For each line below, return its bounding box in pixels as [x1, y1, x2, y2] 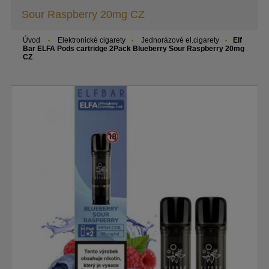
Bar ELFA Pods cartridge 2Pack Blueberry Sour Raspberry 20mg [23, 44, 244, 53]
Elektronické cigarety [58, 35, 125, 44]
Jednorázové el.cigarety [141, 35, 219, 44]
